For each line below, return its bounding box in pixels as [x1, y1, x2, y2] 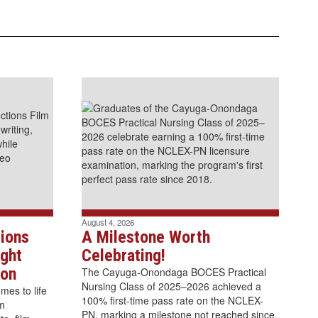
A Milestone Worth [81, 226, 210, 247]
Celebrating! [81, 245, 165, 265]
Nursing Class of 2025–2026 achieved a [81, 278, 261, 293]
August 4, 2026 [81, 216, 134, 228]
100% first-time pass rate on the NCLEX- [81, 292, 263, 307]
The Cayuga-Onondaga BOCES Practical [81, 264, 266, 279]
